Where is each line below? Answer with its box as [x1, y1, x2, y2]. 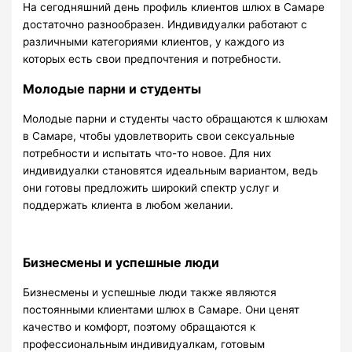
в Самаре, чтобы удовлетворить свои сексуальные [23, 129, 295, 142]
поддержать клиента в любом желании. [23, 198, 234, 211]
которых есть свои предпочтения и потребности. [23, 52, 282, 65]
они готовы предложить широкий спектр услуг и [23, 181, 280, 194]
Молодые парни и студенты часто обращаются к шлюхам [23, 112, 328, 125]
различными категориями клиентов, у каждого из [23, 35, 285, 48]
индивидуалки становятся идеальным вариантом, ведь [23, 163, 319, 177]
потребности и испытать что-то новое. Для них [23, 146, 272, 159]
